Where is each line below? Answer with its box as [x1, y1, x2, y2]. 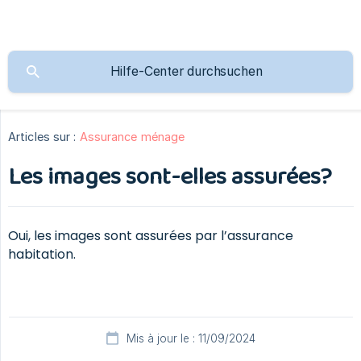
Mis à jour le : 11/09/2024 [127, 332, 255, 346]
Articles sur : [8, 130, 77, 144]
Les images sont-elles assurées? [8, 158, 332, 197]
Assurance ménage [79, 130, 185, 144]
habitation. [8, 245, 76, 264]
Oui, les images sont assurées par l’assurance [8, 226, 293, 246]
